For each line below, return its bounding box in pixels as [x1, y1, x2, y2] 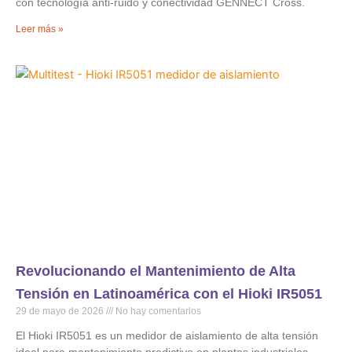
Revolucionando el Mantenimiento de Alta [16, 262, 295, 279]
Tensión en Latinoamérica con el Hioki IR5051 [16, 285, 322, 302]
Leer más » [16, 23, 64, 35]
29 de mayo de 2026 [16, 305, 106, 317]
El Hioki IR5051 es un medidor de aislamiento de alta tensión [16, 328, 318, 342]
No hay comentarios [113, 305, 201, 317]
